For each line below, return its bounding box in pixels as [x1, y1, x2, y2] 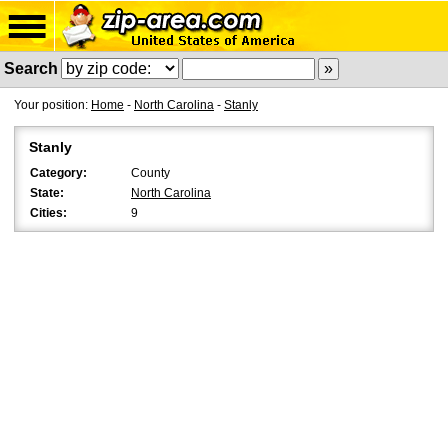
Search [4, 60, 58, 77]
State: [30, 186, 64, 200]
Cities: [30, 206, 67, 220]
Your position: [14, 98, 91, 112]
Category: [30, 166, 87, 180]
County [131, 166, 170, 180]
